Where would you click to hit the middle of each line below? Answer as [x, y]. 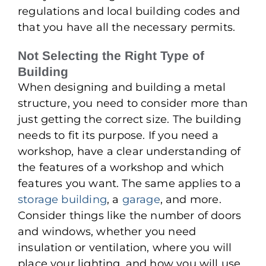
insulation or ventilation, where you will [125, 247]
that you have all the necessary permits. [127, 27]
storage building [62, 199]
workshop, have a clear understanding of [129, 151]
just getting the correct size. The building [129, 119]
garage [141, 199]
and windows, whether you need [107, 231]
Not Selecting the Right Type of [111, 55]
